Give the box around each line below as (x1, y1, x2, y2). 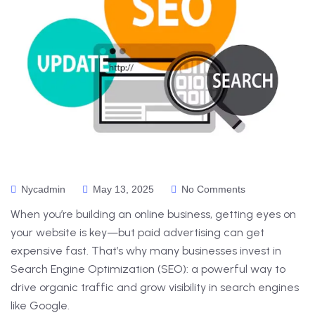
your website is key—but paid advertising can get (11, 226, 264, 240)
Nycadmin (18, 184, 65, 195)
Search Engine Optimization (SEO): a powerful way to (11, 262, 285, 276)
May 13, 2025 (90, 184, 157, 195)
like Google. (11, 299, 70, 313)
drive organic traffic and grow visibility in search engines (11, 281, 299, 295)
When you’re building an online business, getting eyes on (11, 207, 296, 221)
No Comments (179, 184, 245, 195)
